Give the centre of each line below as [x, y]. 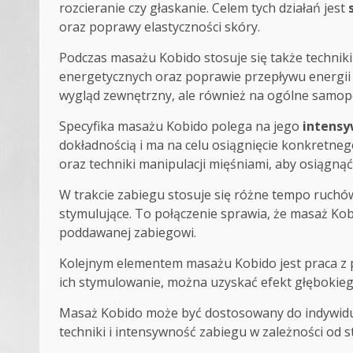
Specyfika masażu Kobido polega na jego [181, 126]
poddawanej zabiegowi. [128, 233]
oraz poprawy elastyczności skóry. [160, 27]
